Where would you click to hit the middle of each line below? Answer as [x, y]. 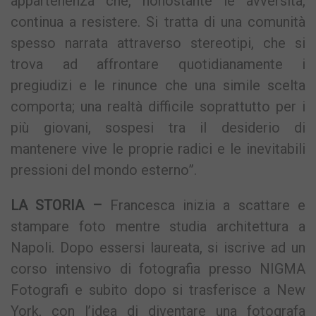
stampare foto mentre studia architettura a [158, 227]
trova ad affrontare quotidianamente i [158, 65]
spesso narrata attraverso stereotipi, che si [158, 43]
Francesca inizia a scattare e [204, 206]
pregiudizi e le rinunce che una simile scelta [158, 86]
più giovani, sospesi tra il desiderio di [158, 128]
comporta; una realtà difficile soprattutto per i [158, 107]
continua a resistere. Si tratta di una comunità [158, 22]
